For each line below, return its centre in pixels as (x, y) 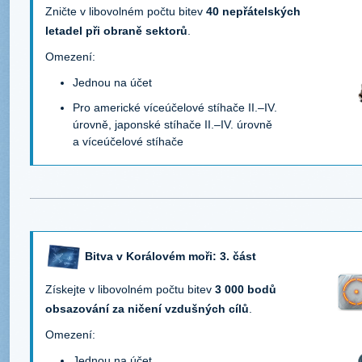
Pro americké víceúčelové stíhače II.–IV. (177, 108)
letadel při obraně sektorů (116, 31)
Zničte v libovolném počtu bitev (126, 12)
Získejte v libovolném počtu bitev (130, 290)
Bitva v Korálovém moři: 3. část (170, 256)
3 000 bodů (246, 290)
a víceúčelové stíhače (128, 142)
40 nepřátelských (253, 12)
